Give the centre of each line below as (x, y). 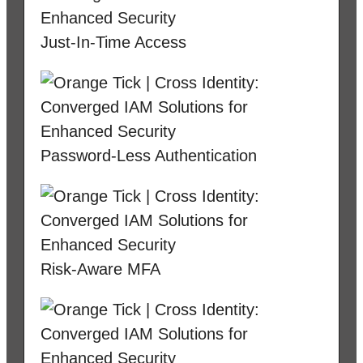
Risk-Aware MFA (100, 269)
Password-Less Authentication (149, 156)
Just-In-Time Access (113, 43)
